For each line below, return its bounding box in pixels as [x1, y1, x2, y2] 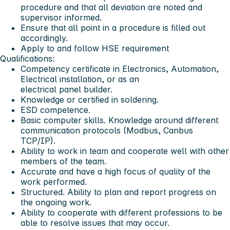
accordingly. [21, 32, 68, 43]
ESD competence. [21, 104, 90, 115]
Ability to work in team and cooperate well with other [21, 145, 229, 156]
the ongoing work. [21, 197, 91, 207]
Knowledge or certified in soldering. [21, 94, 159, 105]
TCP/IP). [21, 135, 55, 146]
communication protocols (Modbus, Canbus [21, 125, 193, 136]
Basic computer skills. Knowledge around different [21, 114, 218, 125]
